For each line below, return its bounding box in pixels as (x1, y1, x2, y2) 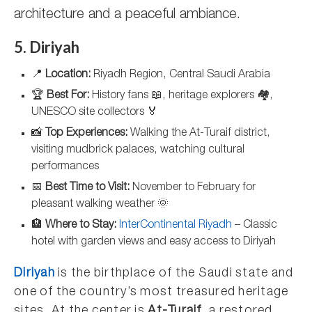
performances (31, 162, 99, 173)
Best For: (47, 91, 89, 102)
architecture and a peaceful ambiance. (14, 8, 240, 22)
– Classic (232, 220, 277, 231)
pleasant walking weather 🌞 (31, 199, 169, 210)
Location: (45, 70, 91, 81)
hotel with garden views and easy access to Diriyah (31, 237, 276, 248)
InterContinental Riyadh (119, 220, 232, 231)
